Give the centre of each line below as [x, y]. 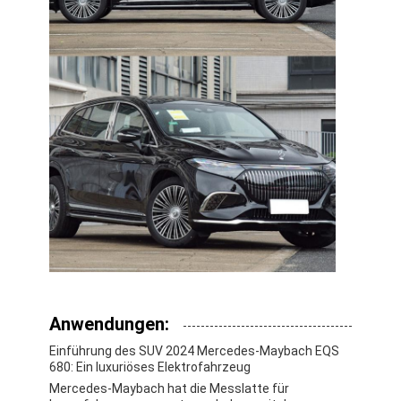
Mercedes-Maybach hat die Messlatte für [170, 389]
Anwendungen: [110, 324]
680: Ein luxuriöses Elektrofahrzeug [150, 367]
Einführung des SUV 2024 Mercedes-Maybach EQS [195, 351]
